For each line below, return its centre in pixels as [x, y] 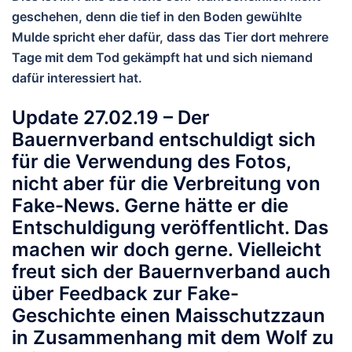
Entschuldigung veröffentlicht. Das [170, 228]
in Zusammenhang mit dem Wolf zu [173, 338]
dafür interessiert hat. [79, 78]
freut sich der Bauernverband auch [171, 272]
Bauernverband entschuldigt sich [164, 140]
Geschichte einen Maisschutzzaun [169, 316]
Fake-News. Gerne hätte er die [150, 206]
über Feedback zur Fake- [125, 294]
